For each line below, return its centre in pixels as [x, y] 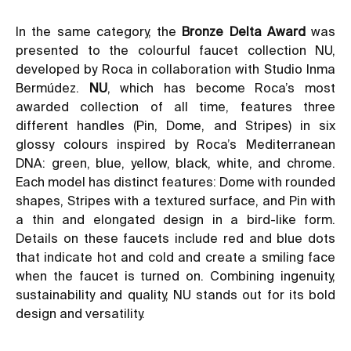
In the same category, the [99, 31]
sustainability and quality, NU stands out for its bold [175, 294]
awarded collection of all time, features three [175, 106]
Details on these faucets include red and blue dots [175, 238]
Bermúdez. [52, 87]
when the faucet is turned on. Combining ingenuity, [175, 275]
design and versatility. [80, 313]
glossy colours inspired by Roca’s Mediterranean [175, 144]
